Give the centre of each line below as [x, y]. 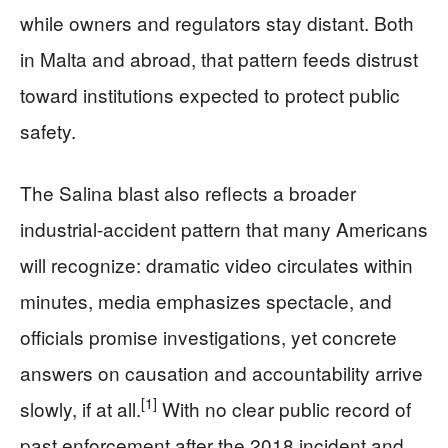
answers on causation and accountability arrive [221, 372]
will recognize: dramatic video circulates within [216, 264]
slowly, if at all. [80, 408]
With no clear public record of [284, 408]
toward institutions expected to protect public [210, 94]
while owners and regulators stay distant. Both [217, 22]
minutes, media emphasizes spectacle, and [206, 300]
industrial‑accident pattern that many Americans [224, 228]
